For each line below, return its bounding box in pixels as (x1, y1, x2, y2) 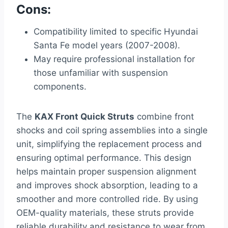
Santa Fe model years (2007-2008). (34, 40, 180, 51)
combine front (134, 111, 194, 122)
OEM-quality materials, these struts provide (16, 208, 194, 218)
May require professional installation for (34, 54, 195, 65)
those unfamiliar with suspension (34, 68, 168, 78)
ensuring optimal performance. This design (16, 153, 191, 163)
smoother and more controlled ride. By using (16, 194, 198, 205)
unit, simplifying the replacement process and (16, 139, 202, 150)
